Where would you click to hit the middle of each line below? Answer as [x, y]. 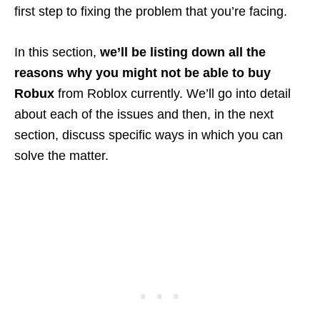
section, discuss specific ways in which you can [149, 135]
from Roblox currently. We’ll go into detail [174, 94]
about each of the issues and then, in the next [144, 115]
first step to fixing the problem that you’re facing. [151, 12]
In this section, [57, 52]
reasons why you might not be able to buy [142, 73]
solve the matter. [61, 156]
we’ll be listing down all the [183, 52]
